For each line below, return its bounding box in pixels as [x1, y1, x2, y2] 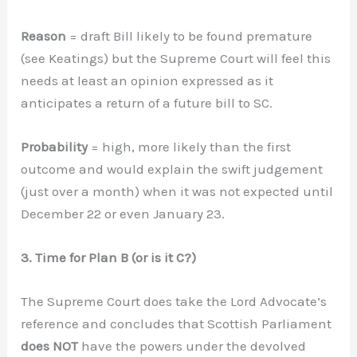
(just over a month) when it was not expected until [21, 183, 334, 200]
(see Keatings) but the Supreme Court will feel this [21, 49, 331, 66]
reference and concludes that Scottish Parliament [21, 316, 332, 332]
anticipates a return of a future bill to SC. [21, 94, 273, 111]
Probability [21, 139, 88, 155]
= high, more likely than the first [88, 139, 292, 155]
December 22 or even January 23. [21, 206, 226, 222]
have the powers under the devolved [81, 338, 307, 355]
